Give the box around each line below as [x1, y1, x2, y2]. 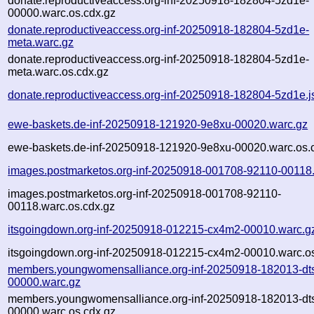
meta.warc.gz [8, 36, 74, 48]
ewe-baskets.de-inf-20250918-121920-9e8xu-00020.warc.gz [8, 118, 308, 130]
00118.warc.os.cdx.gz [8, 200, 116, 212]
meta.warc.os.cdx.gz [8, 65, 109, 78]
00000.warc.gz [8, 275, 81, 288]
